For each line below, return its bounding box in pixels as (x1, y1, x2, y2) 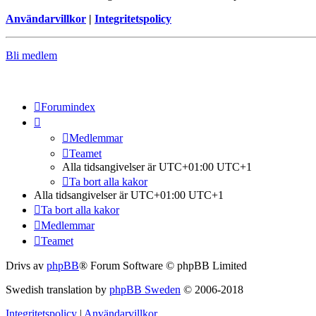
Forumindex (41, 101, 95, 114)
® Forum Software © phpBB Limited (79, 260, 247, 272)
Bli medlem (6, 49, 57, 62)
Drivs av (6, 260, 47, 272)
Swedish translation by (6, 284, 109, 296)
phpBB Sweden (109, 284, 181, 296)
